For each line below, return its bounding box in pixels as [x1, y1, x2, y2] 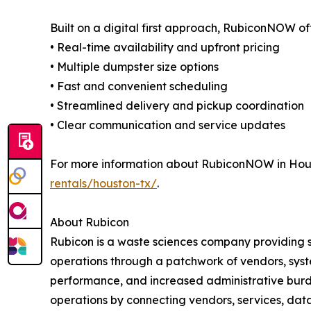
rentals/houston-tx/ [50, 176, 157, 190]
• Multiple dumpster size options [50, 59, 219, 74]
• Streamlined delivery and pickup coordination [50, 98, 304, 112]
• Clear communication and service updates [50, 117, 285, 132]
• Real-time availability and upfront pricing [50, 40, 280, 54]
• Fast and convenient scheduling [50, 78, 228, 93]
